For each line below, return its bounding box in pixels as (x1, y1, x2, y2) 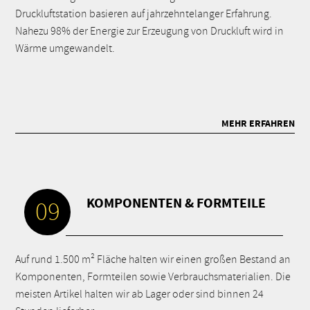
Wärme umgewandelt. (15, 42, 116, 55)
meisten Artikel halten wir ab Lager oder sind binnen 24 (15, 287, 264, 301)
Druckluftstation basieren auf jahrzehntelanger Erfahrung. (15, 7, 273, 21)
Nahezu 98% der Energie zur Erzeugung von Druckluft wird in (15, 24, 284, 38)
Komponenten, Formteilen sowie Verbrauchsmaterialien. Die (15, 270, 291, 284)
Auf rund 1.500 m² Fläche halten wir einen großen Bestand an (15, 253, 291, 266)
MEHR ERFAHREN (221, 117, 295, 131)
